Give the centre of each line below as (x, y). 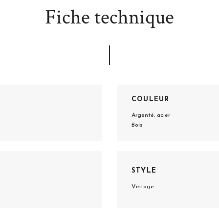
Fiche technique (109, 17)
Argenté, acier (151, 115)
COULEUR (151, 99)
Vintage (143, 186)
